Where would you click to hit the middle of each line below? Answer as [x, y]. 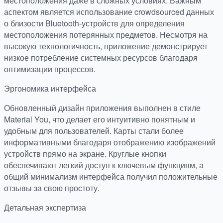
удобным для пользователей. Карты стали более [94, 131]
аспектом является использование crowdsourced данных [109, 12]
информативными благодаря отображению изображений [110, 142]
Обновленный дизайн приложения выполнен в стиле [102, 108]
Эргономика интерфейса [50, 89]
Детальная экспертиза [45, 208]
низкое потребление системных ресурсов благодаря [101, 58]
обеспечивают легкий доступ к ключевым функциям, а [104, 165]
